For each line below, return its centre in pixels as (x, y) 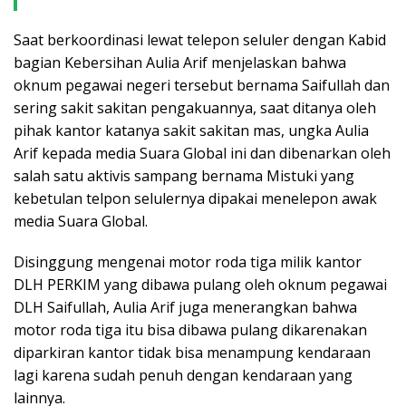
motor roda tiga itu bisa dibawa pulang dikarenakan (190, 330)
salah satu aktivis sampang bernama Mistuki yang (184, 176)
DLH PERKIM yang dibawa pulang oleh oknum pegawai (200, 285)
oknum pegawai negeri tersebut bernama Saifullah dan (202, 85)
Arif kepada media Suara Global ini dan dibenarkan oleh (202, 153)
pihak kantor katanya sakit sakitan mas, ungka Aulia (191, 130)
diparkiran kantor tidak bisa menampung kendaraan (192, 353)
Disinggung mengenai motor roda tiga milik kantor (188, 262)
